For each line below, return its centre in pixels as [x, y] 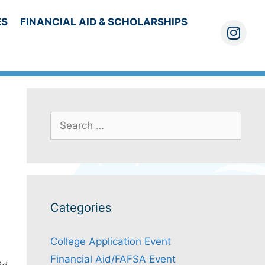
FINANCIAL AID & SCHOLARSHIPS [104, 22]
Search [66, 118]
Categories [80, 208]
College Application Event [110, 241]
